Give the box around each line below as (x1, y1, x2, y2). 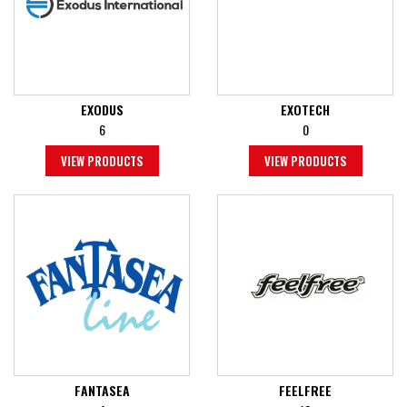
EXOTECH (281, 100, 330, 120)
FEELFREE (279, 381, 332, 401)
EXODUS (80, 100, 124, 120)
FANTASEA (74, 381, 130, 401)
